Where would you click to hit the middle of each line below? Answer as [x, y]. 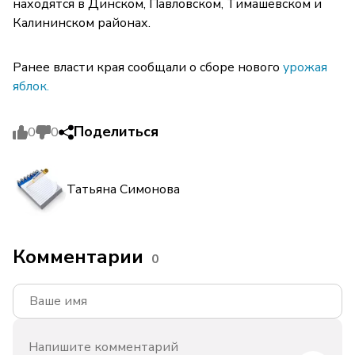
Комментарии [78, 257]
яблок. [31, 87]
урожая [305, 68]
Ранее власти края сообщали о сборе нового [148, 68]
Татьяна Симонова [123, 189]
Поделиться [116, 132]
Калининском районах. [82, 23]
